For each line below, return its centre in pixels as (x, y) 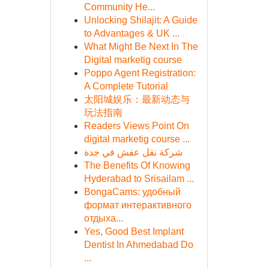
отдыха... (103, 218)
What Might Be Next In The (141, 47)
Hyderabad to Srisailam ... (139, 179)
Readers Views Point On (136, 126)
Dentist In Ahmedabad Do (138, 245)
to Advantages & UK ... (131, 33)
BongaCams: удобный (132, 192)
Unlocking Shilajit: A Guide (141, 20)
